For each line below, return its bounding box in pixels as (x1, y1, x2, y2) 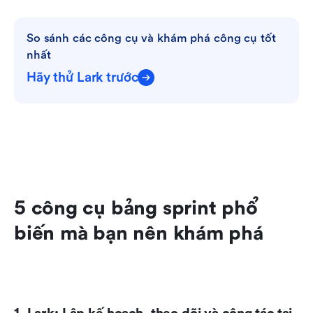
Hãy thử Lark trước (27, 69, 138, 85)
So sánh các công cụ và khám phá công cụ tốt (27, 31, 276, 45)
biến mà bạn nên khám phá (14, 221, 263, 245)
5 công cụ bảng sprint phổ (14, 196, 258, 219)
